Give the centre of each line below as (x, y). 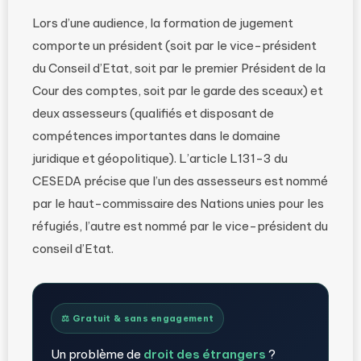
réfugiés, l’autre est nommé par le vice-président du (180, 226)
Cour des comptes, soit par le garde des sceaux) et (178, 91)
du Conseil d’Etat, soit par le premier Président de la (179, 68)
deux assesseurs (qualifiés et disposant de (153, 114)
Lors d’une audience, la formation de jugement (163, 23)
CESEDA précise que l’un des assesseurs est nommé (180, 181)
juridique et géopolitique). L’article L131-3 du (160, 159)
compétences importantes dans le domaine (156, 136)
